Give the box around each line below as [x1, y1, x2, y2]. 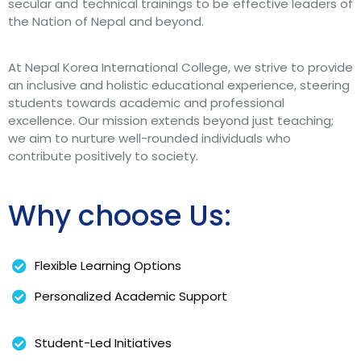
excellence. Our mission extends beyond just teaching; [8, 112, 334, 130]
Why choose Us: [8, 196, 239, 236]
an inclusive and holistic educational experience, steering [8, 77, 350, 94]
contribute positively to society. [8, 147, 198, 165]
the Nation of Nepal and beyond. [8, 13, 207, 31]
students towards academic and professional [8, 94, 284, 112]
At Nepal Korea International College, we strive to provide [8, 59, 353, 77]
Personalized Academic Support [35, 288, 227, 305]
